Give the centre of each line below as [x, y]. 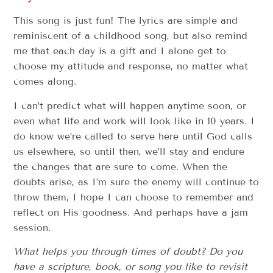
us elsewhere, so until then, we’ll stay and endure [129, 151]
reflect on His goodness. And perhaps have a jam [131, 212]
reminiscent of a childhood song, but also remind [131, 36]
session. [32, 227]
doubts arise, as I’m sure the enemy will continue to [136, 182]
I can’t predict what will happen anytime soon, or [130, 105]
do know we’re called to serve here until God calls [133, 136]
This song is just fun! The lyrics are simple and [126, 21]
